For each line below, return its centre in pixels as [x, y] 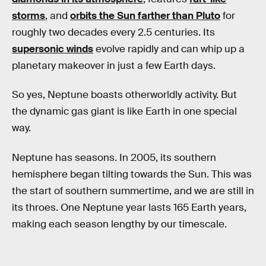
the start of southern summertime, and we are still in [133, 191]
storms [28, 15]
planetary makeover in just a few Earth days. [114, 65]
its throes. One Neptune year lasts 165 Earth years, [129, 208]
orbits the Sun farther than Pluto [145, 15]
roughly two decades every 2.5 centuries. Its [113, 32]
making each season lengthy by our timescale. [119, 224]
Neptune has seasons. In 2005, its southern [114, 158]
